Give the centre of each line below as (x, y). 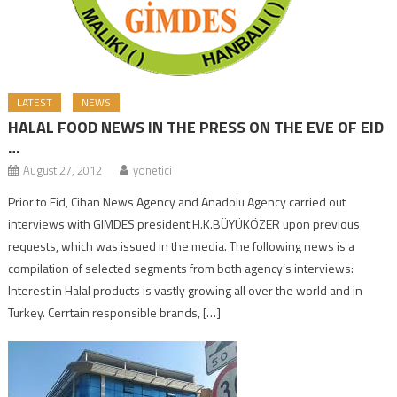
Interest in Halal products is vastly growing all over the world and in (186, 290)
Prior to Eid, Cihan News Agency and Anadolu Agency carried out (177, 201)
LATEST (35, 102)
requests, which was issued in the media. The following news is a (182, 245)
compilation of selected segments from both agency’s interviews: (181, 268)
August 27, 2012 (63, 170)
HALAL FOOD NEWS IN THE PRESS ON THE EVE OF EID (196, 127)
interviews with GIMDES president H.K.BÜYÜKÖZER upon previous (184, 223)
